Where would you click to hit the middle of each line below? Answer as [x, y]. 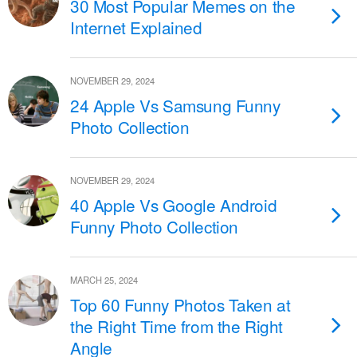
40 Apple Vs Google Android [174, 205]
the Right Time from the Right [177, 326]
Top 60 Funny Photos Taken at [180, 304]
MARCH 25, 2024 [104, 280]
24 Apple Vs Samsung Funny [175, 105]
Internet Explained [136, 27]
